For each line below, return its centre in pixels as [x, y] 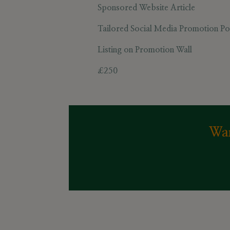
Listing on [116, 50]
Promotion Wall [163, 50]
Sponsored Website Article [146, 8]
